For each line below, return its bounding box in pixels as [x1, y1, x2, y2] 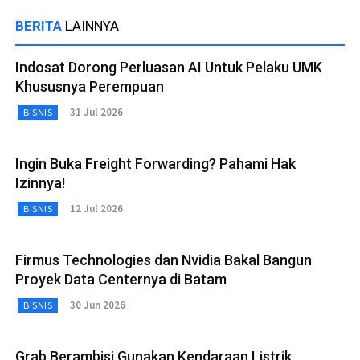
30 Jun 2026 [70, 298, 125, 313]
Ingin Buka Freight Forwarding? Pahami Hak [15, 154, 296, 172]
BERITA [15, 17, 65, 34]
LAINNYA [65, 17, 119, 34]
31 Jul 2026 [70, 105, 123, 120]
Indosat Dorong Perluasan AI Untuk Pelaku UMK [15, 58, 322, 76]
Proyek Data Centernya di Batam [15, 270, 227, 288]
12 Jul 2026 [70, 202, 123, 216]
